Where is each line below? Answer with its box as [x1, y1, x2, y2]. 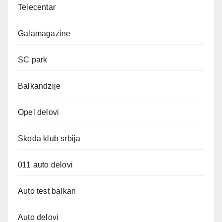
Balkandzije [18, 82, 61, 90]
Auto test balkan [18, 187, 76, 195]
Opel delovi [18, 108, 59, 116]
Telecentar [18, 3, 55, 11]
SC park [18, 55, 48, 64]
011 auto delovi [18, 161, 73, 169]
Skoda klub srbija [18, 134, 81, 143]
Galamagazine [18, 29, 71, 38]
